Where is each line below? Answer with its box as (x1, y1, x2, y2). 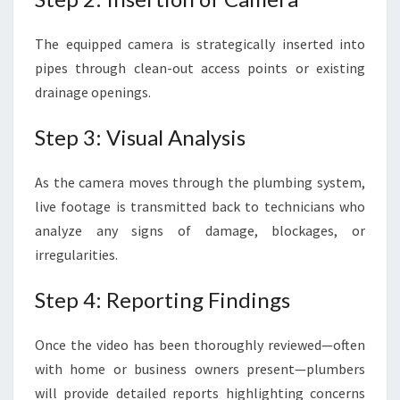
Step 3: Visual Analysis (35, 124, 246, 150)
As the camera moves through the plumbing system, (35, 173, 365, 191)
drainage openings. (35, 83, 151, 101)
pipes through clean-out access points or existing (35, 59, 365, 77)
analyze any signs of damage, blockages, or (35, 221, 365, 239)
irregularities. (35, 246, 118, 263)
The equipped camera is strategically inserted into (35, 35, 365, 53)
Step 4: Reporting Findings (35, 287, 290, 312)
